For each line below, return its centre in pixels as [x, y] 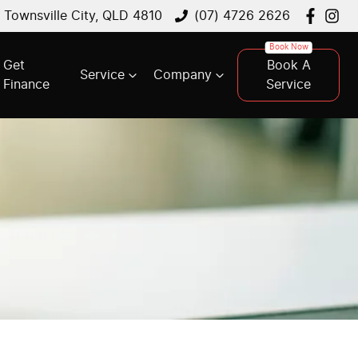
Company [182, 75]
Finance [27, 85]
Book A [288, 66]
